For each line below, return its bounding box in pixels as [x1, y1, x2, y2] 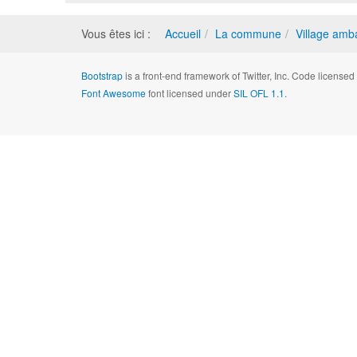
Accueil [165, 25, 201, 41]
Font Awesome [81, 86, 146, 100]
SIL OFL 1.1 [233, 86, 284, 100]
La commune [215, 25, 281, 41]
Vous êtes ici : [81, 25, 157, 41]
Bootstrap [81, 69, 123, 82]
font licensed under [146, 86, 233, 100]
